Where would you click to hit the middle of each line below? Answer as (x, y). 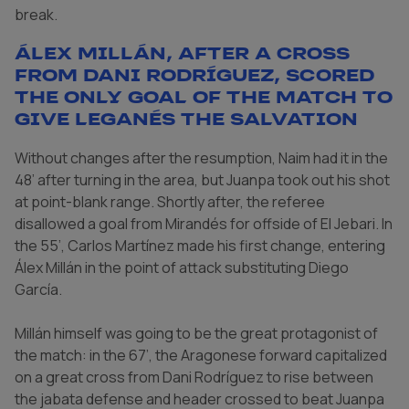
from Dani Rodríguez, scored (194, 75)
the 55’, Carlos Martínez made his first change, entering (200, 246)
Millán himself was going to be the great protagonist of (196, 334)
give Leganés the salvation (186, 119)
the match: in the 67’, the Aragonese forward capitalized (201, 356)
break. (36, 14)
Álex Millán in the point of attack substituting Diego (182, 268)
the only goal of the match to (204, 97)
